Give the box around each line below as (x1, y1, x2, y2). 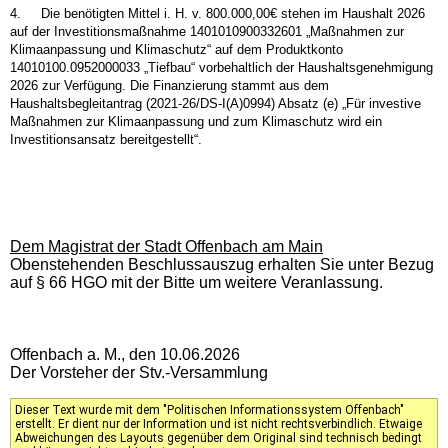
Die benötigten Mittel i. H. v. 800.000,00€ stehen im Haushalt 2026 (41, 5, 425, 21)
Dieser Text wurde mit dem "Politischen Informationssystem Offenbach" (15, 402, 404, 417)
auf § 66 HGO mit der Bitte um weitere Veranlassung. (10, 273, 383, 291)
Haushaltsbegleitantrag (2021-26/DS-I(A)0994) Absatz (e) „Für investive (10, 95, 421, 111)
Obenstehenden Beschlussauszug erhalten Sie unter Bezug (10, 255, 434, 273)
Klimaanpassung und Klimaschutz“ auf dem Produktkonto (10, 41, 343, 57)
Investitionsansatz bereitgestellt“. (10, 131, 202, 147)
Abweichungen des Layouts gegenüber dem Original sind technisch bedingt (15, 430, 422, 445)
